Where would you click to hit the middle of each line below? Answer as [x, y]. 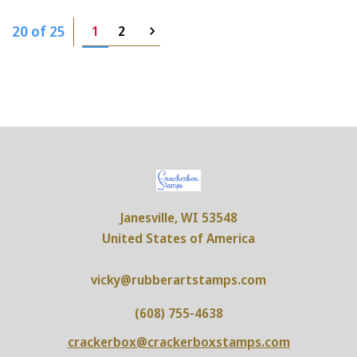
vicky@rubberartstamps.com [178, 279]
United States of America [178, 238]
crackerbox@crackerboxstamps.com [178, 341]
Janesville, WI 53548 [178, 217]
